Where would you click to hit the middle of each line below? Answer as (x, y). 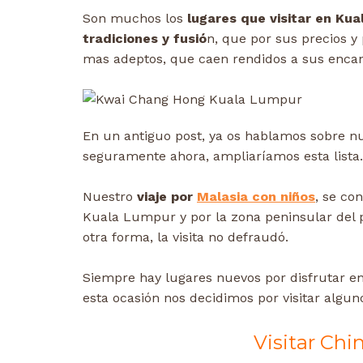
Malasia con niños (256, 197)
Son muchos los (135, 19)
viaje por (167, 197)
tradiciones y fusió (145, 39)
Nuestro (110, 197)
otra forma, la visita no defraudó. (186, 237)
